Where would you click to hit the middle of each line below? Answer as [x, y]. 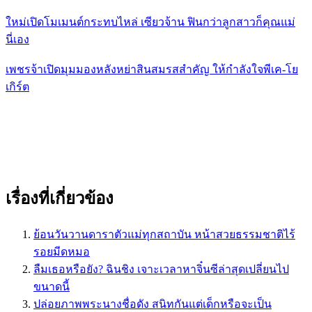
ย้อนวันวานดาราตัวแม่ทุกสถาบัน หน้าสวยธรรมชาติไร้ [164, 235]
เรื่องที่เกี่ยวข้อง [60, 199]
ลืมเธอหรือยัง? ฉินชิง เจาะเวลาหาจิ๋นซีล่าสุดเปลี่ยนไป [161, 270]
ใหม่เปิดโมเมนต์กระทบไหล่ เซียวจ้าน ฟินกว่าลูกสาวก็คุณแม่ [150, 22]
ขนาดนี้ [52, 287]
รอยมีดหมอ [62, 252]
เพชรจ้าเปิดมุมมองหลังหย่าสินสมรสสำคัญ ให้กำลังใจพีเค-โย [152, 70]
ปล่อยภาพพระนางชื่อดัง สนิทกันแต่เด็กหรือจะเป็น [153, 304]
